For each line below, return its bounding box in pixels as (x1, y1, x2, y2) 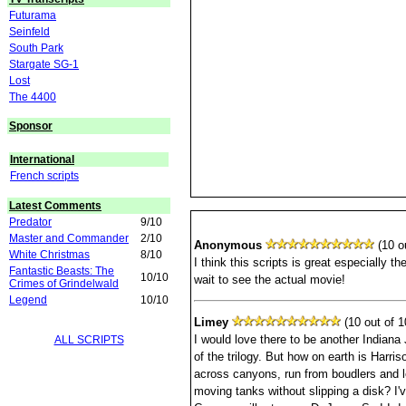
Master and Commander (9, 232, 129, 245)
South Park (9, 42, 63, 54)
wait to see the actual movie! (193, 273, 345, 286)
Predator (9, 216, 52, 228)
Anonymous (193, 238, 262, 252)
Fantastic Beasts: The (9, 265, 114, 277)
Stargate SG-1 (9, 58, 79, 71)
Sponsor (9, 120, 53, 132)
